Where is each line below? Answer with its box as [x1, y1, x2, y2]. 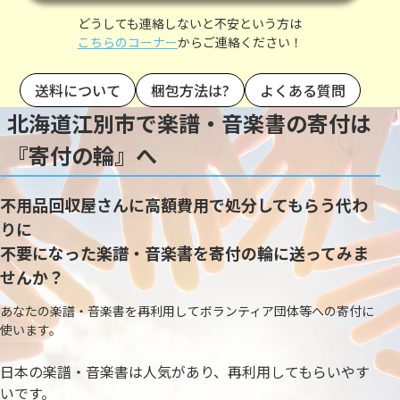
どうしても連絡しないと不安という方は [78, 14, 303, 33]
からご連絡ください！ [177, 33, 303, 52]
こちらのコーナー [77, 33, 178, 52]
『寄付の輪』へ [7, 139, 157, 171]
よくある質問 [259, 79, 346, 102]
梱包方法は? [150, 79, 229, 102]
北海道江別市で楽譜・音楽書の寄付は [7, 107, 371, 139]
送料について [34, 79, 121, 102]
